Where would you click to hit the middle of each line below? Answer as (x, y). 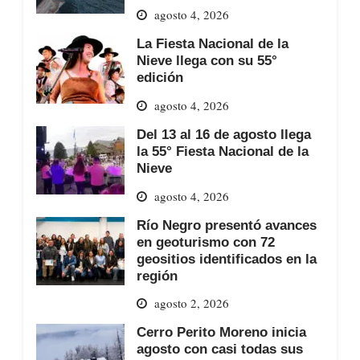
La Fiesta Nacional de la (212, 44)
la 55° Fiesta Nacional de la (222, 151)
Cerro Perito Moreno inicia (221, 332)
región (157, 275)
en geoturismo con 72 (205, 241)
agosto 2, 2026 (191, 303)
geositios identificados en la (226, 258)
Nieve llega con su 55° (207, 61)
